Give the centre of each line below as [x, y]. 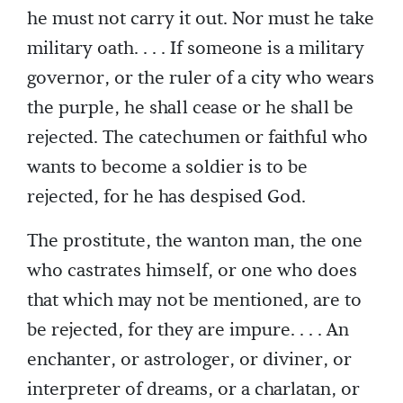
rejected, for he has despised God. [166, 197]
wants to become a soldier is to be [167, 167]
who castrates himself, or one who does [192, 271]
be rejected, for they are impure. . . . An [188, 330]
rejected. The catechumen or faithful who [197, 138]
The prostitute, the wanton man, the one [195, 241]
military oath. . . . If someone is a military [196, 49]
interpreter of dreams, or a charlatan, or [193, 390]
